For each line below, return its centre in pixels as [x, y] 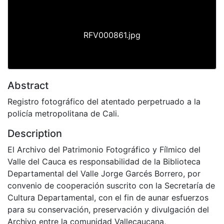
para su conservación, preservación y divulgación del [108, 209]
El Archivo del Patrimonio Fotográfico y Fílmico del [104, 149]
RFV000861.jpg [112, 35]
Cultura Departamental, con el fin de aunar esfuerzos [108, 197]
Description [35, 133]
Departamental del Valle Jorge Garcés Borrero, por [104, 173]
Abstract [28, 85]
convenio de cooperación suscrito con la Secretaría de [111, 185]
